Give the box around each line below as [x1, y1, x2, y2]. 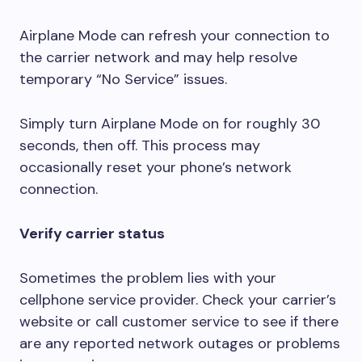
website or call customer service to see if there [19, 312, 339, 331]
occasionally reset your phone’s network [19, 158, 292, 177]
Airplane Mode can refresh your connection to [19, 26, 330, 45]
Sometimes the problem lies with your [19, 268, 276, 288]
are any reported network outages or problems [19, 334, 340, 353]
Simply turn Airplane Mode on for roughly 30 [19, 114, 320, 133]
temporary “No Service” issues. [19, 69, 227, 89]
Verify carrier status [19, 224, 165, 243]
